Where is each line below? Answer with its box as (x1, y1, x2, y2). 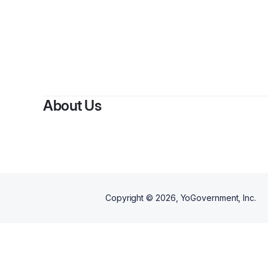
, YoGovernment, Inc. (175, 193, 256, 203)
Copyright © (105, 193, 156, 203)
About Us (43, 97, 101, 114)
